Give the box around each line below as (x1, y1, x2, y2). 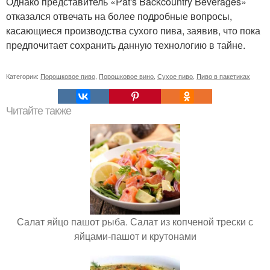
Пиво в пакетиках (196, 71, 250, 81)
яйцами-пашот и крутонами (74, 228, 196, 243)
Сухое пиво (157, 71, 193, 81)
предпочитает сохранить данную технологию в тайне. (6, 37, 245, 52)
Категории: (6, 71, 40, 81)
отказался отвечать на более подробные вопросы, (6, 8, 232, 23)
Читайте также (6, 104, 71, 117)
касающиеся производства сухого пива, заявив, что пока (6, 23, 260, 37)
